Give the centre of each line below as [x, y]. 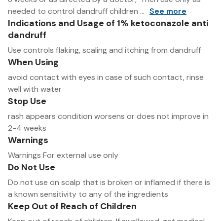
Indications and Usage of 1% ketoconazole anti [108, 23]
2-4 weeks [27, 128]
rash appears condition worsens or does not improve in [108, 116]
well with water [35, 89]
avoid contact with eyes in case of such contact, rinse [106, 77]
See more [168, 11]
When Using [33, 62]
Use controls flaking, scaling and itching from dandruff [104, 50]
